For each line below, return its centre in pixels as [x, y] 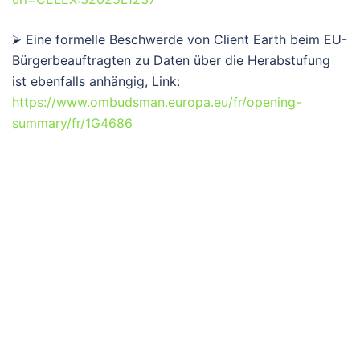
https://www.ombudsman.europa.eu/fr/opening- [157, 102]
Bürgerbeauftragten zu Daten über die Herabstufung [171, 60]
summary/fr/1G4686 [72, 123]
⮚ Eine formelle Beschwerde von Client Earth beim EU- [180, 39]
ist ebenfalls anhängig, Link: [96, 81]
